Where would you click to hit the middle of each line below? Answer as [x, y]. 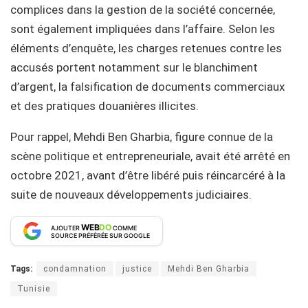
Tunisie [34, 288]
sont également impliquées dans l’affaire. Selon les [143, 29]
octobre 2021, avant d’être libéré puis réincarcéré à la [148, 175]
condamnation [75, 268]
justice [137, 268]
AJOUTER [66, 228]
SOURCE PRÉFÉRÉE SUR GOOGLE [100, 235]
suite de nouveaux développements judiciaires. [131, 194]
